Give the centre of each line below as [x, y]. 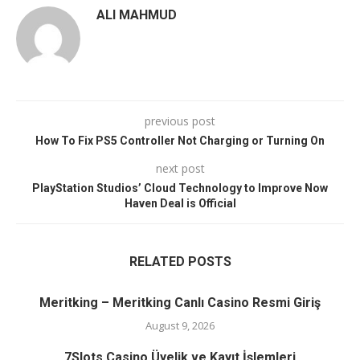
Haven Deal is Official [180, 204]
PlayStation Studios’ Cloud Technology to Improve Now [180, 188]
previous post [180, 121]
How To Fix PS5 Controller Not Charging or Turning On [180, 141]
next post [180, 169]
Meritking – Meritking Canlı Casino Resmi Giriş [180, 303]
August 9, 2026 [180, 326]
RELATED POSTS [180, 262]
